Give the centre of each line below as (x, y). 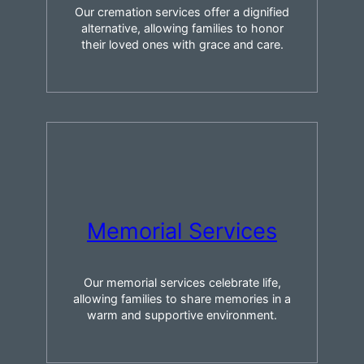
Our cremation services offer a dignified (182, 12)
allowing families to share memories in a (182, 298)
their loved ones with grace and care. (182, 45)
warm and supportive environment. (182, 314)
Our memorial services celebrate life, (182, 282)
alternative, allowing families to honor (182, 28)
